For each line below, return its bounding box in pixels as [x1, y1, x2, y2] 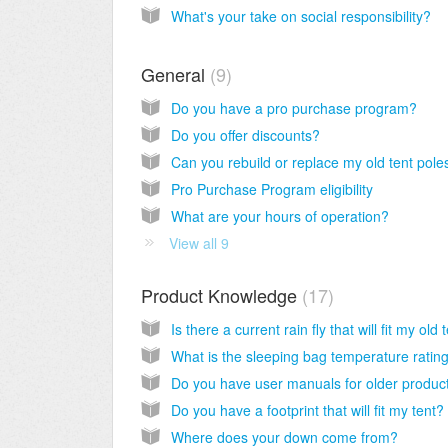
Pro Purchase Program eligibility [171, 179, 373, 200]
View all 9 [169, 233, 229, 254]
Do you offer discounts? [171, 125, 320, 146]
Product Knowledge [141, 282, 302, 309]
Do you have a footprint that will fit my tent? [171, 400, 444, 421]
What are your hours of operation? [171, 206, 389, 227]
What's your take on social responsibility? [171, 5, 431, 26]
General [141, 61, 210, 88]
